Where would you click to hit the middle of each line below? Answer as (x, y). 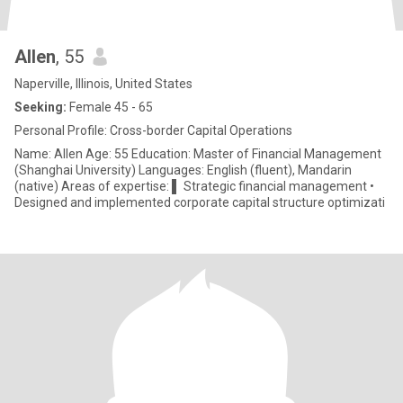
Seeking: (40, 107)
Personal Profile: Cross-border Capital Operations (153, 130)
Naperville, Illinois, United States (103, 84)
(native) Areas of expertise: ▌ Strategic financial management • (38, 186)
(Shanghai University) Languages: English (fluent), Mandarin (183, 170)
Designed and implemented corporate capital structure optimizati (200, 202)
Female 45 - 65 (110, 107)
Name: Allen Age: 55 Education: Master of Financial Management (198, 154)
